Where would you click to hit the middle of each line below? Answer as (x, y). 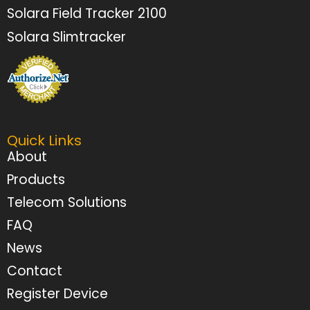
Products (36, 180)
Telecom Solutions (67, 202)
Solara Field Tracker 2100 (87, 13)
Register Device (57, 294)
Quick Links (44, 140)
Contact (35, 271)
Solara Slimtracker (66, 37)
